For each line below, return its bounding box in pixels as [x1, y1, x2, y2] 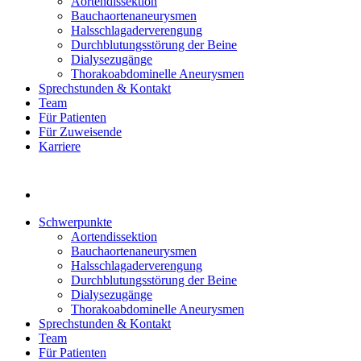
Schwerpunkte [39, 215, 112, 230]
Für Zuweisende [39, 125, 122, 139]
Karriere [39, 139, 81, 154]
